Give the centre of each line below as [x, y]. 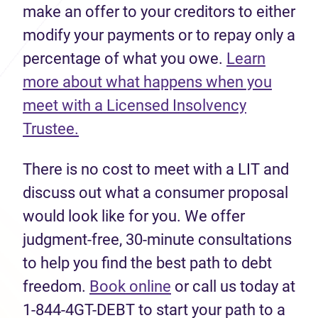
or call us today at [233, 286]
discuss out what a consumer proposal [155, 193]
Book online [130, 286]
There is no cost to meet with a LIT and [156, 169]
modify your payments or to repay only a [159, 35]
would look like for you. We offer [134, 216]
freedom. [56, 286]
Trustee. [51, 129]
